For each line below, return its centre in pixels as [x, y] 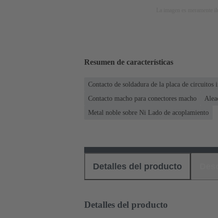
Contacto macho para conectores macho [142, 98]
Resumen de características [129, 62]
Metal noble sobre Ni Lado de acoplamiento [148, 112]
